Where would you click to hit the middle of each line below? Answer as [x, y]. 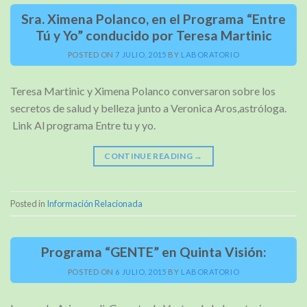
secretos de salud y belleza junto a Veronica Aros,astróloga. [148, 108]
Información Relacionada [95, 203]
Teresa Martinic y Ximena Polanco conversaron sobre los [143, 91]
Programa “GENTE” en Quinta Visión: [153, 252]
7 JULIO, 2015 [141, 55]
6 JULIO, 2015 [141, 272]
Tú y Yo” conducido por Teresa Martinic [153, 35]
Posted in [28, 203]
